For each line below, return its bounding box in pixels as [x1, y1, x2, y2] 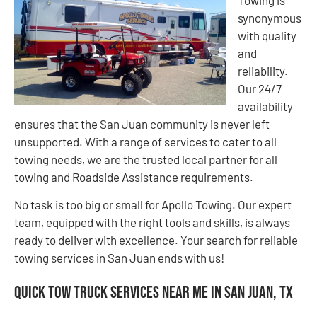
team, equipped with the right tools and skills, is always [14, 215, 290, 230]
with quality [238, 28, 296, 43]
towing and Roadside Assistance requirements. [14, 170, 253, 185]
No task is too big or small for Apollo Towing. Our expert [14, 197, 292, 212]
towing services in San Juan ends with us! [14, 250, 224, 265]
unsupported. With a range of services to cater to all [14, 134, 277, 149]
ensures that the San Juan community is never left [14, 117, 270, 132]
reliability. [238, 64, 288, 79]
